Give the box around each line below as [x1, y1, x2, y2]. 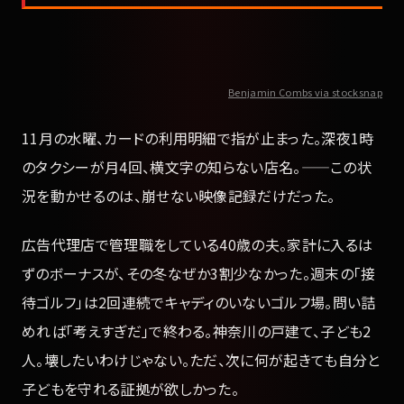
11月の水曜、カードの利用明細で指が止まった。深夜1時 [22, 126, 374, 149]
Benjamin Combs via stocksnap [228, 84, 382, 99]
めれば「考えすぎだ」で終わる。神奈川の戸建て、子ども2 [22, 320, 372, 343]
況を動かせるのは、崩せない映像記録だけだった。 [22, 184, 335, 207]
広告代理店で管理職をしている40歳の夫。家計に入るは [22, 234, 373, 256]
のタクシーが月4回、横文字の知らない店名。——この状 [22, 155, 372, 178]
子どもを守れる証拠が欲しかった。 [22, 378, 240, 400]
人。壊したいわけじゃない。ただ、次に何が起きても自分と [22, 349, 381, 372]
